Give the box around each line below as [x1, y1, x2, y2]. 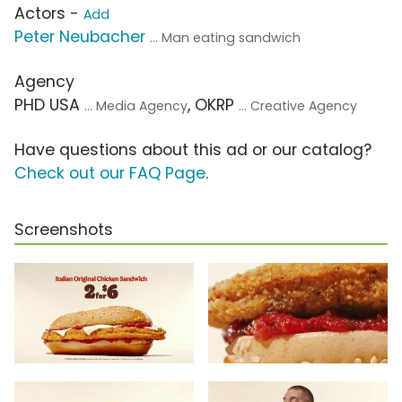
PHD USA [14, 94, 84, 117]
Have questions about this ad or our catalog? [14, 139, 371, 162]
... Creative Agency [239, 97, 357, 116]
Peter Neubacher [14, 26, 145, 48]
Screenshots [14, 219, 113, 241]
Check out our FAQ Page [14, 162, 205, 185]
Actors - [14, 3, 83, 25]
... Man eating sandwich [150, 29, 301, 48]
